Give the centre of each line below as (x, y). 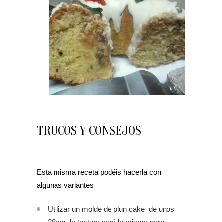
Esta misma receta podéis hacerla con (99, 172)
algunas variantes (65, 185)
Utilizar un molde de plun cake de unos (111, 209)
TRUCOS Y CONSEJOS (89, 131)
